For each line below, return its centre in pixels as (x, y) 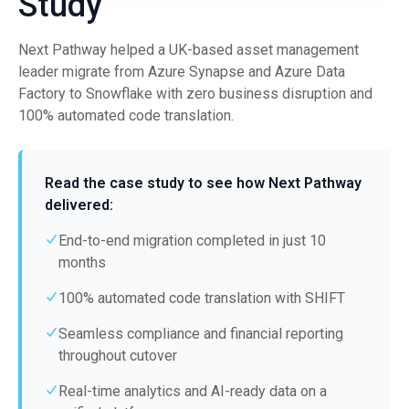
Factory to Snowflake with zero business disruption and (195, 94)
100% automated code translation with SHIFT (202, 299)
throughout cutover (118, 356)
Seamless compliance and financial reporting (201, 334)
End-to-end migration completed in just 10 (192, 241)
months (82, 263)
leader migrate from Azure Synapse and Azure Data (182, 72)
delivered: (79, 205)
